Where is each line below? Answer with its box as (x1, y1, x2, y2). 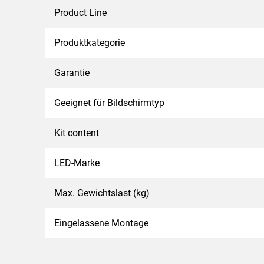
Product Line (54, 7, 107, 18)
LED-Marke (54, 157, 100, 169)
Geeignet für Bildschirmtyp (54, 97, 164, 108)
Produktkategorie (54, 37, 125, 48)
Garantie (54, 67, 90, 78)
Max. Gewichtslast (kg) (54, 187, 150, 199)
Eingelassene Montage (54, 217, 148, 229)
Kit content (54, 127, 99, 138)
